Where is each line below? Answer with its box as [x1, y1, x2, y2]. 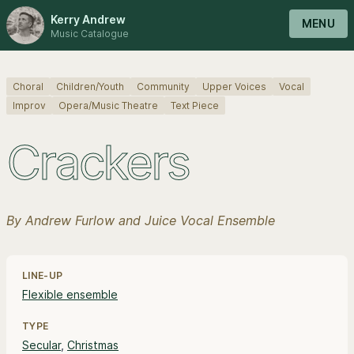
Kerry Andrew [51, 12, 126, 26]
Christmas [67, 338, 119, 352]
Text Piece [171, 100, 219, 111]
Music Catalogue [51, 27, 129, 40]
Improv [13, 100, 46, 111]
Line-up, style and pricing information [6, 257, 223, 273]
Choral [13, 81, 43, 92]
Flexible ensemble [22, 288, 118, 301]
